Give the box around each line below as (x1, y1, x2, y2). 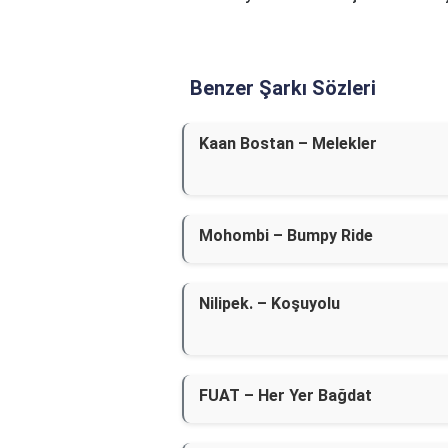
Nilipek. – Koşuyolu (199, 294, 340, 313)
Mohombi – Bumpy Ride (199, 226, 373, 245)
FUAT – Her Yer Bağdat (199, 386, 372, 405)
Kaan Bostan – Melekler (199, 134, 377, 153)
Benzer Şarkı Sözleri (190, 76, 376, 100)
